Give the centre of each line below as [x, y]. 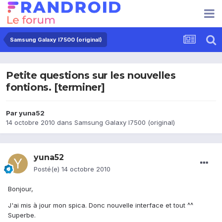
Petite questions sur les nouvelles [91, 76]
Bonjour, [21, 189]
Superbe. [22, 215]
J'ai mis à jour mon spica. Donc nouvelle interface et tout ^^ [101, 205]
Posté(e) [48, 169]
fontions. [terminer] [56, 87]
